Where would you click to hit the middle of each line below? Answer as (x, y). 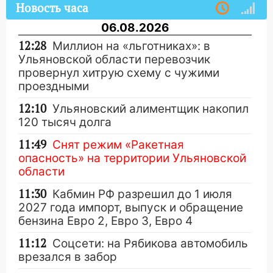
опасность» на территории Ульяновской (132, 158)
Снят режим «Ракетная (118, 145)
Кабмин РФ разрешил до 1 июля (142, 194)
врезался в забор (68, 257)
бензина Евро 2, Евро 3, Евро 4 (105, 221)
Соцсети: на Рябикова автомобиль (150, 243)
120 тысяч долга (65, 122)
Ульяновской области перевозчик (114, 59)
